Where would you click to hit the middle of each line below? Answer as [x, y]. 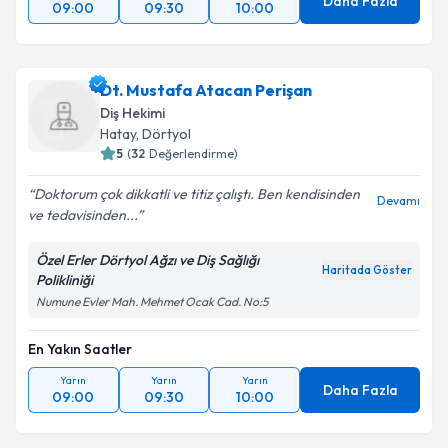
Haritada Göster [367, 270]
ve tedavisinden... [82, 215]
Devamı [398, 200]
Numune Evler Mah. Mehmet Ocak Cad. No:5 [152, 301]
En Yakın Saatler [80, 349]
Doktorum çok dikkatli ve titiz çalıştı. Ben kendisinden [197, 194]
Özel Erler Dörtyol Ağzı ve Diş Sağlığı [147, 260]
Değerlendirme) [193, 153]
